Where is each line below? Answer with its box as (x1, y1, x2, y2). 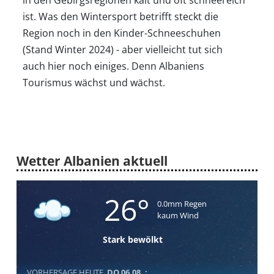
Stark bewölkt (102, 233, 163, 245)
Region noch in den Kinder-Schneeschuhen (22, 26, 221, 40)
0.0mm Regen (157, 198, 207, 209)
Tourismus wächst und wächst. (22, 75, 165, 89)
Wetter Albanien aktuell (16, 152, 168, 169)
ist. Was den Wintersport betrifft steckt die (22, 9, 218, 23)
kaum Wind (157, 209, 199, 221)
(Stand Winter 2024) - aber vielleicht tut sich (22, 42, 223, 56)
